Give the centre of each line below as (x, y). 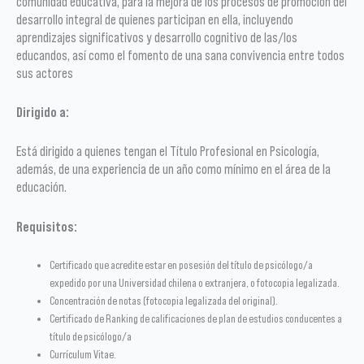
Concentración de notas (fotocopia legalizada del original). (164, 301)
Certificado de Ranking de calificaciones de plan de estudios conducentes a (196, 318)
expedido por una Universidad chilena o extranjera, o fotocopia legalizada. (195, 283)
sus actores (45, 73)
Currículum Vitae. (83, 354)
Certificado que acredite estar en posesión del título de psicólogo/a (182, 265)
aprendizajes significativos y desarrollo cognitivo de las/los (157, 37)
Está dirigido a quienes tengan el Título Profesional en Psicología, (168, 152)
